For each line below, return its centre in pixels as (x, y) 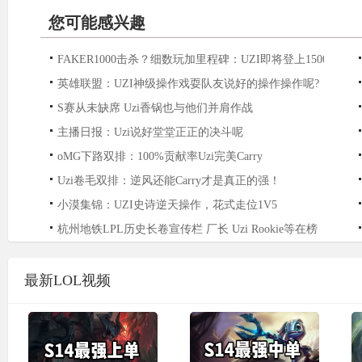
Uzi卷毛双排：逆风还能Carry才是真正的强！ (169, 181)
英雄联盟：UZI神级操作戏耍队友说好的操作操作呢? (188, 84)
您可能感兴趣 (97, 23)
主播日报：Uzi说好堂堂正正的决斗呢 (150, 132)
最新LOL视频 (67, 280)
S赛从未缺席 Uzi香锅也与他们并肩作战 (155, 108)
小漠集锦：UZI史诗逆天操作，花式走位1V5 (167, 205)
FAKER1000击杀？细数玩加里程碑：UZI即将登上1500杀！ (204, 59)
